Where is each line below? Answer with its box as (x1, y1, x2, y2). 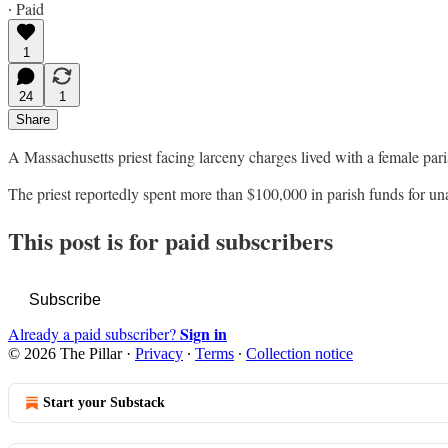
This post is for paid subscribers (8, 223, 333, 259)
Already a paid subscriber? (8, 323, 180, 345)
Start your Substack (43, 395, 165, 411)
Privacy (135, 345, 183, 363)
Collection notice (246, 345, 353, 363)
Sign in (180, 322, 227, 346)
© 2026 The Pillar (8, 345, 122, 363)
